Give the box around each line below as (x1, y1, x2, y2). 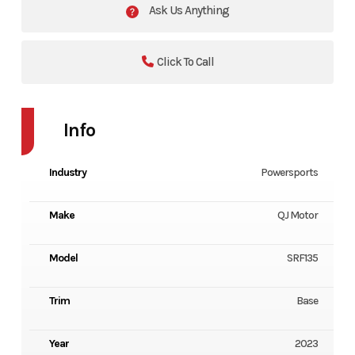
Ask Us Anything (147, 3, 229, 18)
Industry (48, 166, 86, 180)
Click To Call (156, 55, 214, 70)
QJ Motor (277, 208, 319, 223)
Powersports (261, 166, 319, 180)
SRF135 (287, 251, 319, 265)
